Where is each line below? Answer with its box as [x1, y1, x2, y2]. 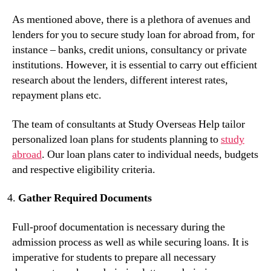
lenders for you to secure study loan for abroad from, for [12, 28, 255, 42]
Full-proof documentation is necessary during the [12, 220, 225, 234]
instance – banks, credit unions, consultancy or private [12, 43, 247, 57]
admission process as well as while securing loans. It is [12, 235, 249, 249]
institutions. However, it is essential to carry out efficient [12, 58, 257, 73]
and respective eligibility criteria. [12, 162, 155, 177]
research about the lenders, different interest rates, [12, 73, 228, 88]
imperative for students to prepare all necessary [12, 250, 216, 264]
